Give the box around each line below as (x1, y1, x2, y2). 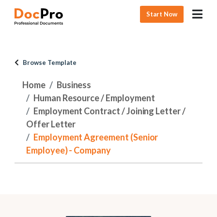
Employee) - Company (26, 145, 111, 155)
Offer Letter (26, 119, 76, 129)
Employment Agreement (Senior (33, 132, 158, 142)
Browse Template (23, 59, 77, 66)
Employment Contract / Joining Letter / (33, 106, 186, 116)
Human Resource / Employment (33, 93, 155, 103)
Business (56, 79, 92, 90)
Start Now (146, 10, 178, 18)
